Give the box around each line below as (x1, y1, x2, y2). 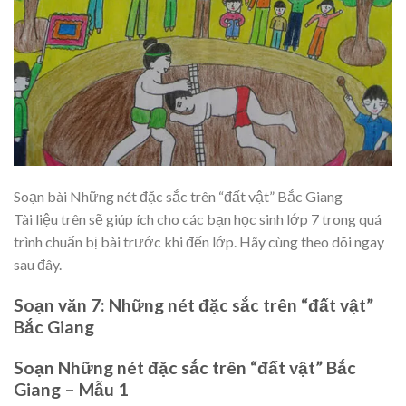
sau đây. (14, 256, 62, 274)
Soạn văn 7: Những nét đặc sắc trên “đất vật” (14, 294, 373, 315)
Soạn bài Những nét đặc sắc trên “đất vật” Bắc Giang (14, 188, 343, 206)
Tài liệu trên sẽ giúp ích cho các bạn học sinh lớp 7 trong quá (14, 210, 382, 228)
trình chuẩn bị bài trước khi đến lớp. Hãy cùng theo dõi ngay (14, 233, 384, 251)
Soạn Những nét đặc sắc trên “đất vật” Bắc (14, 356, 356, 378)
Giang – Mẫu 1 (14, 378, 128, 400)
